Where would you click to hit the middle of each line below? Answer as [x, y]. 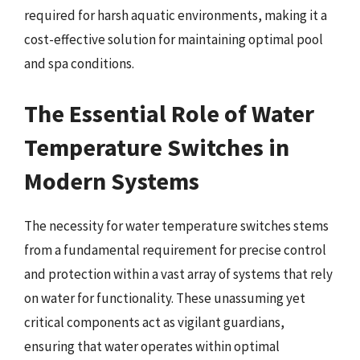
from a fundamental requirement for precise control [175, 250]
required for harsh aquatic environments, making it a [176, 15]
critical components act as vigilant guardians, [154, 322]
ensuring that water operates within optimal [152, 346]
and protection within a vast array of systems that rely [178, 274]
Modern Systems [112, 180]
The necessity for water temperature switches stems [176, 225]
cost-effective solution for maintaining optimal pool [174, 39]
